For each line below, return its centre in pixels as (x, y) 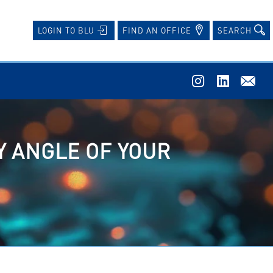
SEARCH (236, 30)
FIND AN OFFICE (158, 30)
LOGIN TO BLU (67, 30)
